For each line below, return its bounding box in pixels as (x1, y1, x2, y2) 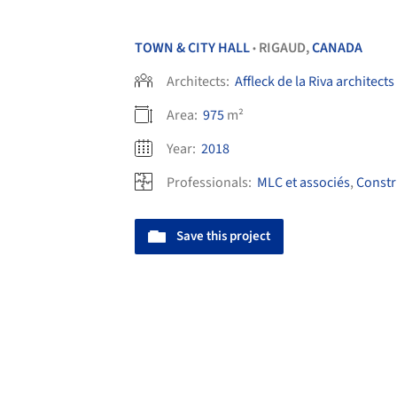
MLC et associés (257, 173, 350, 193)
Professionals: (167, 173, 254, 193)
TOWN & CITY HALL (135, 38, 250, 58)
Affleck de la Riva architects (235, 72, 394, 92)
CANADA (312, 38, 362, 58)
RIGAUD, (259, 38, 312, 58)
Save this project (176, 227, 270, 246)
